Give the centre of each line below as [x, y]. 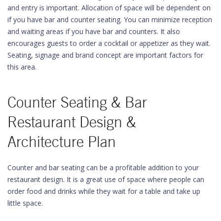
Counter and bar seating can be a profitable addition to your [103, 167]
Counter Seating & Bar [77, 102]
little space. [25, 203]
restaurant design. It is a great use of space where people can [106, 179]
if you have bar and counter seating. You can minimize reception [110, 19]
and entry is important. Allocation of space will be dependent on [109, 8]
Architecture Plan [62, 142]
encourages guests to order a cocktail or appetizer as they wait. [109, 43]
